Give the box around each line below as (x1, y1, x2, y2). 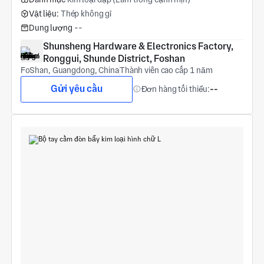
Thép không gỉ (60, 9, 112, 19)
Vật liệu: (28, 9, 59, 19)
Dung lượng (28, 22, 72, 32)
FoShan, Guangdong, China (20, 65, 119, 75)
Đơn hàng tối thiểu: (141, 84, 210, 94)
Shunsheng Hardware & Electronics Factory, (42, 40, 233, 52)
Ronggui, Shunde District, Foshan (42, 52, 185, 64)
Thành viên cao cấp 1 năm (119, 65, 213, 75)
